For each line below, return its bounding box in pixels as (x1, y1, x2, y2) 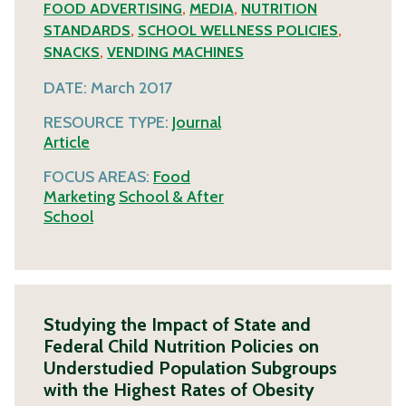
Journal (172, 112, 221, 133)
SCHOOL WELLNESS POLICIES (138, 22, 338, 40)
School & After (119, 187, 224, 208)
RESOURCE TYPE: (43, 112, 172, 133)
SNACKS (43, 43, 100, 62)
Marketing (43, 187, 115, 208)
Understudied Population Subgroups (43, 357, 337, 380)
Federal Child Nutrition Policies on (43, 335, 319, 358)
